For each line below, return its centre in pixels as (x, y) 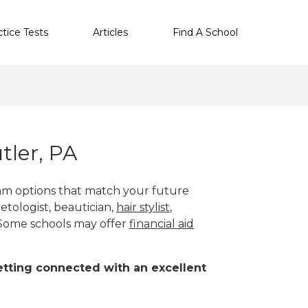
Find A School (205, 32)
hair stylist (143, 207)
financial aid (162, 223)
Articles (110, 32)
